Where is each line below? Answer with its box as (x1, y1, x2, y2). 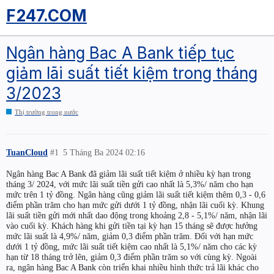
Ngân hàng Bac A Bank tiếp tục (6, 43, 235, 62)
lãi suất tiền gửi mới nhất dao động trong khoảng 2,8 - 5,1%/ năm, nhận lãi (6, 210, 267, 220)
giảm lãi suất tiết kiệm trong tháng (6, 64, 257, 83)
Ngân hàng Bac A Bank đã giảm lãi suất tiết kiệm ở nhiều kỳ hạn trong (6, 168, 251, 179)
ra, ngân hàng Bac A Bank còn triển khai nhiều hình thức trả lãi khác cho (6, 262, 259, 272)
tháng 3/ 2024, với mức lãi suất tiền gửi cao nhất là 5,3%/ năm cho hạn (6, 179, 253, 189)
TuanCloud (6, 147, 48, 157)
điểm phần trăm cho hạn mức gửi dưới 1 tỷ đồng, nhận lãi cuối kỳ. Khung (6, 199, 264, 210)
